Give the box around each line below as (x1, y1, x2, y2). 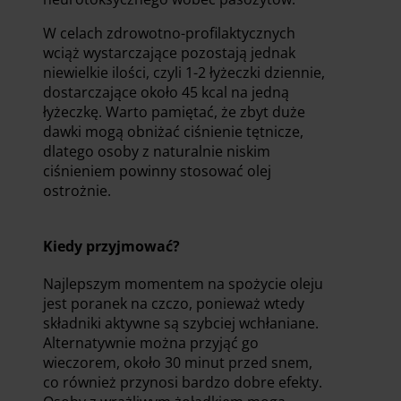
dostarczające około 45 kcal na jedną (43, 81, 289, 102)
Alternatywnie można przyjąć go (43, 332, 259, 353)
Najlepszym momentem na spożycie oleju (43, 273, 323, 294)
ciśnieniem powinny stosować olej (43, 160, 271, 181)
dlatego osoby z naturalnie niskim (43, 141, 270, 161)
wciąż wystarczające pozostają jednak (43, 42, 295, 63)
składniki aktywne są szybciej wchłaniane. (43, 312, 319, 333)
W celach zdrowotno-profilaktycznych (43, 22, 295, 43)
